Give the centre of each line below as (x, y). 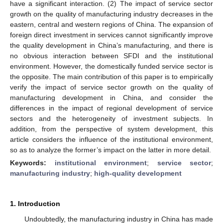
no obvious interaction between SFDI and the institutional (111, 56)
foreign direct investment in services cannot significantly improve (111, 35)
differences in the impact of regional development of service (111, 108)
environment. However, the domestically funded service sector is (111, 66)
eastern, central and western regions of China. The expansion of (111, 24)
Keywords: (32, 163)
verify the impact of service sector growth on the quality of (111, 87)
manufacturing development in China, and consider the (111, 97)
